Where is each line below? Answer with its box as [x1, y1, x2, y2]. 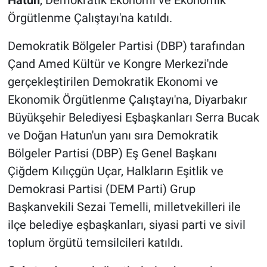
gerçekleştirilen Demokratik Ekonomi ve [7, 74, 218, 89]
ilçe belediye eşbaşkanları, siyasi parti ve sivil [7, 218, 246, 232]
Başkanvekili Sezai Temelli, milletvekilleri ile [7, 200, 241, 215]
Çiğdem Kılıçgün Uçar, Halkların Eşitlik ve [7, 164, 223, 179]
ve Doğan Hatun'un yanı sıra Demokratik [7, 128, 218, 143]
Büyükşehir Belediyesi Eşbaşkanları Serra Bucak [7, 110, 259, 125]
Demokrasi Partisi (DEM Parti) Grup [7, 182, 195, 197]
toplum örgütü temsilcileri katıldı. [7, 235, 183, 250]
